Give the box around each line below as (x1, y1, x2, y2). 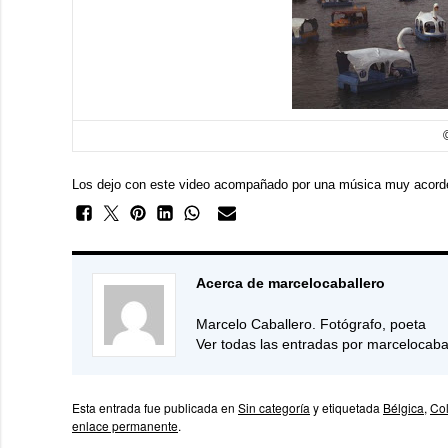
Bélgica (383, 399, 424, 416)
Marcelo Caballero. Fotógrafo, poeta (196, 316, 426, 332)
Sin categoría (238, 399, 310, 416)
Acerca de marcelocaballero (196, 275, 385, 291)
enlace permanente (72, 417, 178, 434)
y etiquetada (310, 399, 383, 416)
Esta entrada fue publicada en (72, 399, 238, 416)
